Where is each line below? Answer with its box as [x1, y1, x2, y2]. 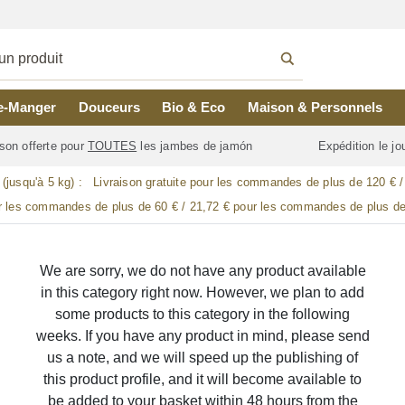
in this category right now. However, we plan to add [41, 285, 364, 300]
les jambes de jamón [137, 139, 257, 154]
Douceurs [78, 99, 140, 115]
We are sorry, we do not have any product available [39, 263, 366, 278]
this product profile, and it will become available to [43, 372, 362, 387]
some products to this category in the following [55, 306, 350, 322]
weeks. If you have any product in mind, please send [35, 328, 370, 344]
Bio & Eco [162, 99, 226, 115]
